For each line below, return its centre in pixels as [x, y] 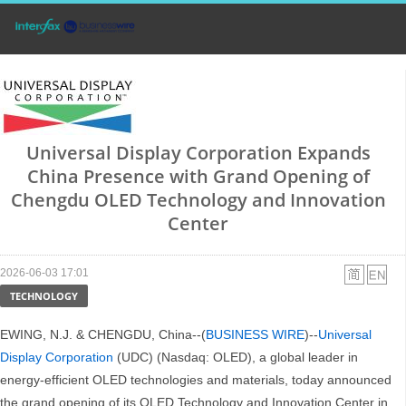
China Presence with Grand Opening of [198, 177]
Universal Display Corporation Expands [198, 153]
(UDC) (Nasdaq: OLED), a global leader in [236, 358]
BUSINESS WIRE [255, 335]
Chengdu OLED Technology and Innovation [198, 200]
